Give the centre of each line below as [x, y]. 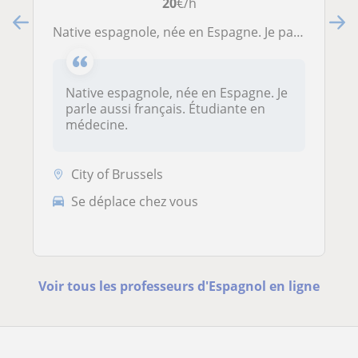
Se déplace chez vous [135, 201]
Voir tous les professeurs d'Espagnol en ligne [179, 286]
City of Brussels [117, 175]
